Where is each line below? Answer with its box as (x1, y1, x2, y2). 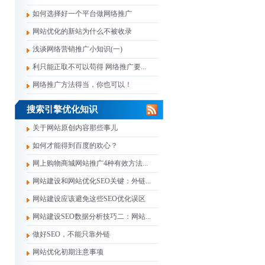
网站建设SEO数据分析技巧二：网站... (33, 212, 151, 221)
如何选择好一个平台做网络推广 (33, 9, 132, 18)
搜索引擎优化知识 (27, 105, 98, 114)
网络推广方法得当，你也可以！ (33, 80, 132, 89)
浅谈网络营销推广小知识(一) (33, 45, 122, 53)
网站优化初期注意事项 (33, 248, 104, 256)
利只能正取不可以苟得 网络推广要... (33, 63, 146, 71)
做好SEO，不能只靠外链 (33, 230, 110, 238)
